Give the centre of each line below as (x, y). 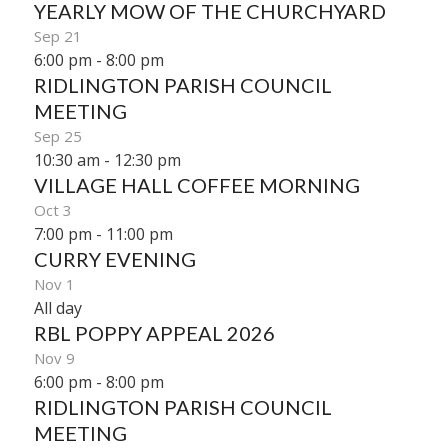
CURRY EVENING (114, 258)
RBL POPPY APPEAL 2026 (154, 332)
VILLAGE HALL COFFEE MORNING (196, 184)
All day (57, 307)
